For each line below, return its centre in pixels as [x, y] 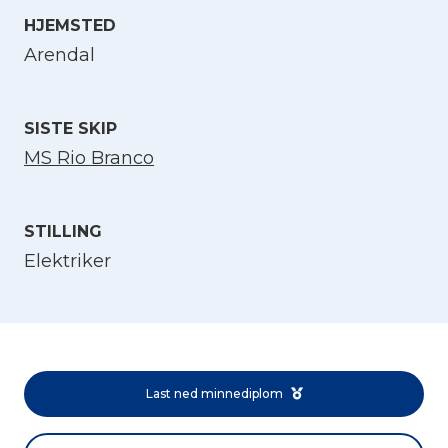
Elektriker [67, 261]
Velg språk [69, 42]
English [79, 100]
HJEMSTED [70, 26]
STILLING [63, 232]
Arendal [59, 55]
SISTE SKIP [70, 129]
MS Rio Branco [89, 158]
